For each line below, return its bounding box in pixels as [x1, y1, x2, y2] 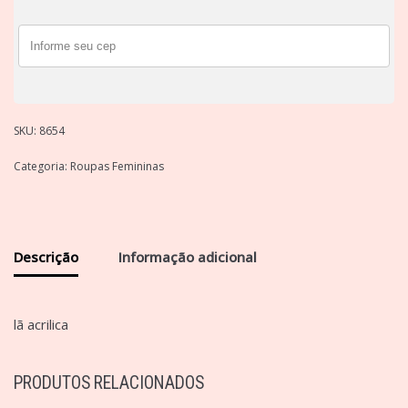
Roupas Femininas [70, 158, 164, 175]
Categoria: [14, 158, 70, 175]
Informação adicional [118, 247, 257, 266]
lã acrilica [14, 315, 68, 334]
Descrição [14, 247, 78, 266]
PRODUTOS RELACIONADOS [14, 372, 204, 394]
